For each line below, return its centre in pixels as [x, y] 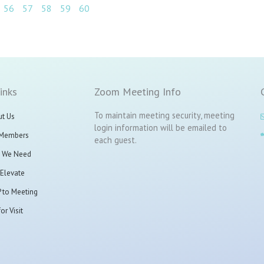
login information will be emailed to [160, 128]
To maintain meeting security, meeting [164, 115]
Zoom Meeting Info [137, 92]
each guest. [115, 140]
